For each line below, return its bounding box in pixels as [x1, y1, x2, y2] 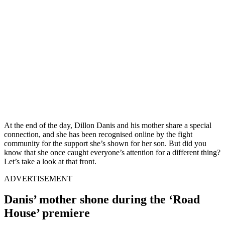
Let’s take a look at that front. [4, 157, 96, 166]
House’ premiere [4, 206, 90, 220]
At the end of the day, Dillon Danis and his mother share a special [4, 121, 211, 130]
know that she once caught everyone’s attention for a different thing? [4, 148, 220, 157]
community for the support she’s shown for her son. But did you [4, 139, 206, 148]
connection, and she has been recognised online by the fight [4, 130, 192, 139]
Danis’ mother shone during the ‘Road [4, 193, 200, 206]
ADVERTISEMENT [4, 174, 72, 183]
